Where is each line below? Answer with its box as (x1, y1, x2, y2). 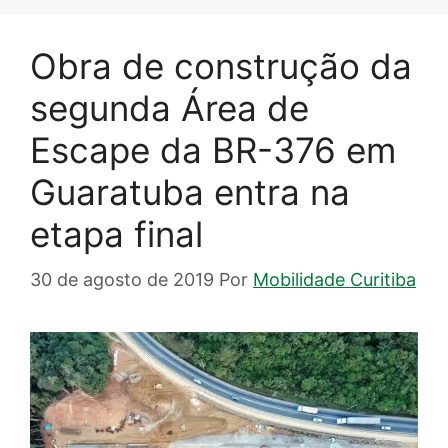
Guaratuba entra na (30, 171, 350, 214)
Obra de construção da (30, 45, 412, 88)
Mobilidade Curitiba (253, 269, 416, 291)
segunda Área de (30, 87, 309, 130)
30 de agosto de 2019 (30, 269, 214, 291)
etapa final (30, 213, 203, 256)
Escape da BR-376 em (30, 129, 396, 172)
